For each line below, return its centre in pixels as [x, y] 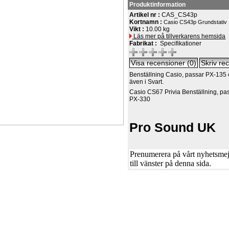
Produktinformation [158, 5]
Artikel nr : [146, 15]
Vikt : [138, 29]
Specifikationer [180, 43]
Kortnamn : [147, 22]
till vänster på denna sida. [171, 163]
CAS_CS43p [180, 15]
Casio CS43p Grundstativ [196, 22]
